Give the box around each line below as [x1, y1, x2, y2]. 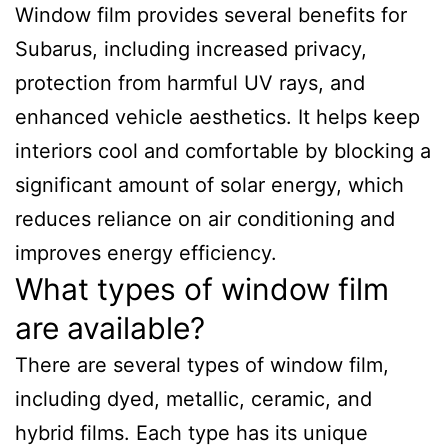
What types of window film [15, 271, 389, 307]
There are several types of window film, [15, 353, 389, 377]
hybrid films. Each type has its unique [15, 421, 368, 445]
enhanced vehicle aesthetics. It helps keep [15, 105, 420, 129]
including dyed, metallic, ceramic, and [15, 387, 372, 411]
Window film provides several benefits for [15, 3, 407, 27]
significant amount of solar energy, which [15, 173, 404, 197]
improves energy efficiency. [15, 241, 277, 265]
